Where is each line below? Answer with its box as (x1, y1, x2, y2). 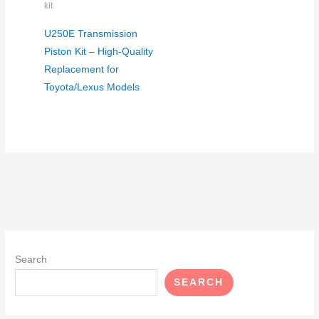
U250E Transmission (44, 28, 138, 39)
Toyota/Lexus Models (44, 81, 140, 93)
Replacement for (44, 63, 120, 75)
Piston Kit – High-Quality (44, 46, 154, 57)
